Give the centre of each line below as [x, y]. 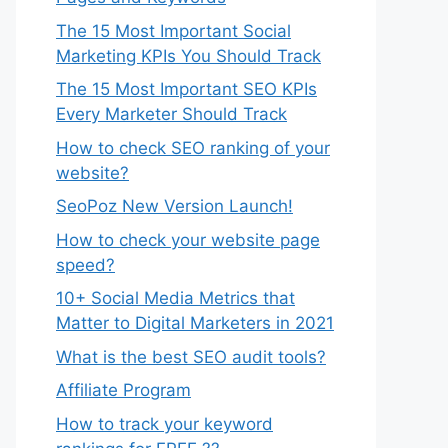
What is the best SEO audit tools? [191, 356]
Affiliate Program [123, 390]
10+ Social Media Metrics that [175, 298]
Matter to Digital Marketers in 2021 [195, 323]
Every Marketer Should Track [171, 114]
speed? [85, 264]
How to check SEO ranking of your [193, 147]
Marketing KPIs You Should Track [188, 55]
